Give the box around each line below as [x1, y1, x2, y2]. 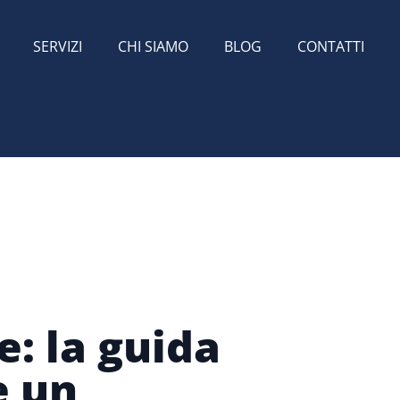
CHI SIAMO [118, 37, 188, 56]
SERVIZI [33, 37, 82, 56]
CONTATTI [297, 37, 364, 56]
